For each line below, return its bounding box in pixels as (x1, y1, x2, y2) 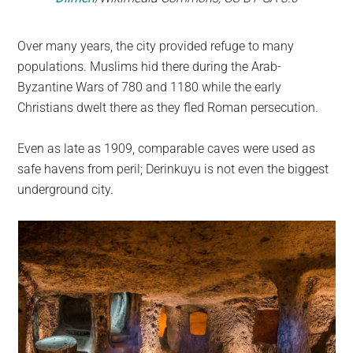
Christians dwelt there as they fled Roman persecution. (17, 100, 319, 116)
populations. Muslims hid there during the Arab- (17, 59, 282, 75)
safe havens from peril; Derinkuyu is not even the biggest (17, 162, 329, 177)
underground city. (17, 182, 114, 198)
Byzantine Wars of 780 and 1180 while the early (17, 80, 282, 95)
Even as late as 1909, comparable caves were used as (17, 141, 316, 157)
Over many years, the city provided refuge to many (17, 39, 295, 54)
